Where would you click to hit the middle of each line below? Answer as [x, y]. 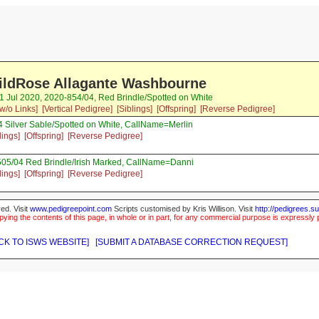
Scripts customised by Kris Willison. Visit [183, 209]
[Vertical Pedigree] [77, 109]
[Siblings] [134, 109]
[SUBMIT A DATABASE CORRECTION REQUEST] [192, 242]
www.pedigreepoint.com [71, 209]
